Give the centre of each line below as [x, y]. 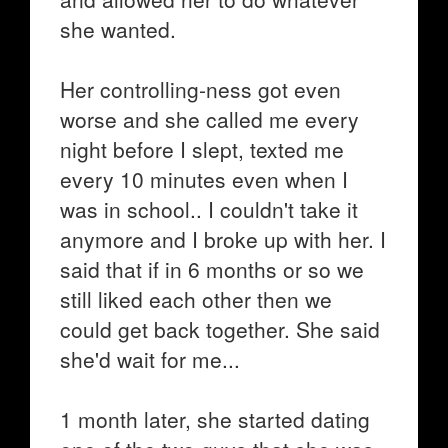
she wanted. [118, 29]
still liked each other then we [196, 299]
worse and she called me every [209, 119]
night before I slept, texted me [202, 149]
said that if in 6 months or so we [212, 269]
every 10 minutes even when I [204, 179]
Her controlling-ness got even [200, 89]
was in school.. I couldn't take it [209, 209]
